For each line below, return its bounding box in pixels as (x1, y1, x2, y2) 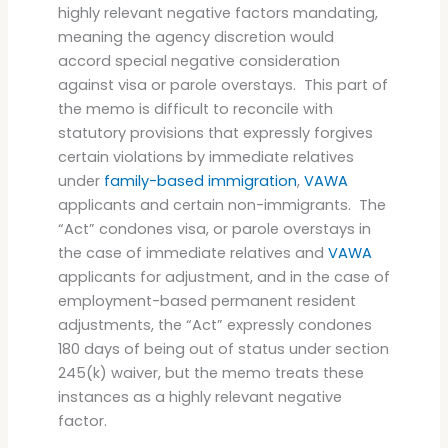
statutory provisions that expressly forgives (57, 122, 373, 143)
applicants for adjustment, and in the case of (57, 266, 390, 287)
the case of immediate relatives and (57, 242, 328, 263)
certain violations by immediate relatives (57, 146, 354, 167)
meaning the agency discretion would (57, 26, 334, 47)
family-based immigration (103, 170, 297, 191)
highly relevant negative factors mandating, (57, 2, 378, 23)
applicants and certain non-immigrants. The (57, 194, 386, 215)
